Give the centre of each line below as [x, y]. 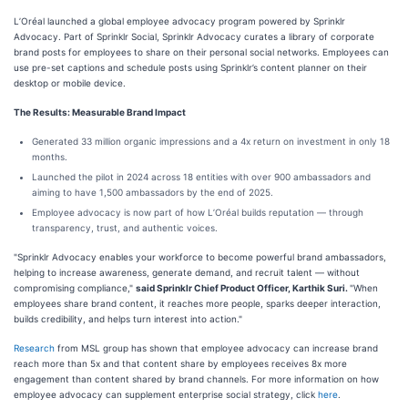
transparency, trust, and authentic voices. [125, 228]
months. [50, 157]
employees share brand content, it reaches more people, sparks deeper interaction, [197, 303]
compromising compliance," [75, 288]
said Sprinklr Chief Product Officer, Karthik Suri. [243, 288]
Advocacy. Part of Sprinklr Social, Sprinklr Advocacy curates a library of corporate [194, 36]
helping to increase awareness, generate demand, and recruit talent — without [187, 272]
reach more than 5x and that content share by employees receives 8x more [180, 363]
